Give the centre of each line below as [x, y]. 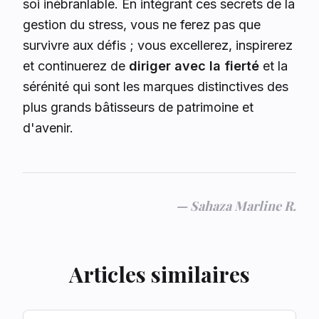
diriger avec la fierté [194, 66]
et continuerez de [76, 66]
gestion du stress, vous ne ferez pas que [142, 25]
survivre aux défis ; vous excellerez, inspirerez [158, 45]
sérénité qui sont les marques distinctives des [156, 87]
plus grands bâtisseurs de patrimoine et [138, 107]
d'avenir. [48, 128]
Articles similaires [159, 274]
